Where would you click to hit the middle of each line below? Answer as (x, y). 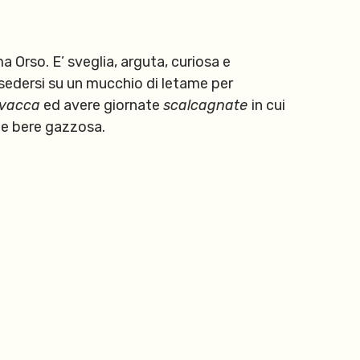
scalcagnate (207, 106)
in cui (268, 106)
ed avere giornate (102, 106)
